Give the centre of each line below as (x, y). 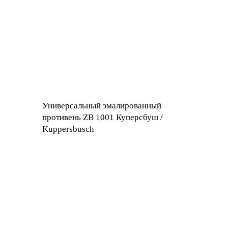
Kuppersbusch (68, 129)
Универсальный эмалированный (102, 105)
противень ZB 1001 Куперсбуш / (103, 117)
